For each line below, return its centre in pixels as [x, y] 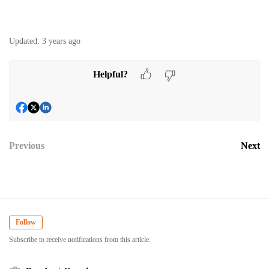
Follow [26, 222]
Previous [27, 146]
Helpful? [110, 74]
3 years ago [61, 41]
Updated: [24, 41]
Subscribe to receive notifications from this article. [80, 240]
